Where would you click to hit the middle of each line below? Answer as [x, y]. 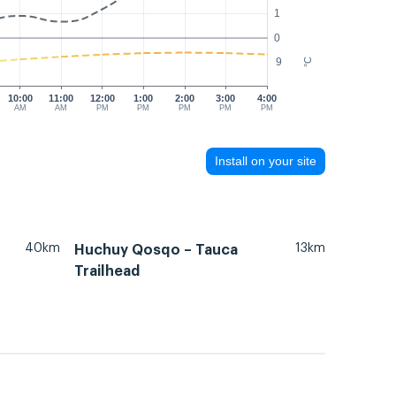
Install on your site [266, 161]
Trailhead [107, 271]
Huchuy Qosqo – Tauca [156, 250]
